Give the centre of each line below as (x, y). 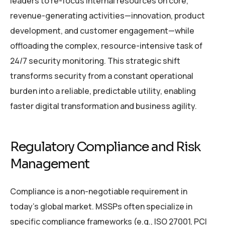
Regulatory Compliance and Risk (106, 147)
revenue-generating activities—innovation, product (107, 15)
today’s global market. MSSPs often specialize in (101, 206)
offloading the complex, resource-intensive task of (106, 45)
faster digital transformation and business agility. (103, 106)
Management (50, 164)
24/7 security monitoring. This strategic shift (95, 61)
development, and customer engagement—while (102, 30)
